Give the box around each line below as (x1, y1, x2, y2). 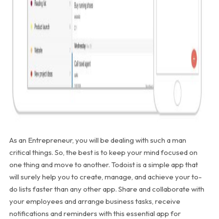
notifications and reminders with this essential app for (9, 208, 181, 218)
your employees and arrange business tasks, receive (9, 196, 180, 206)
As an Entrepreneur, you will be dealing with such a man (9, 135, 186, 145)
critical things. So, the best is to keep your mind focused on (9, 147, 197, 157)
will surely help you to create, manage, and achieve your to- (9, 172, 202, 181)
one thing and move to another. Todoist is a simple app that (9, 159, 198, 169)
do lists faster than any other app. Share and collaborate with (9, 184, 204, 194)
